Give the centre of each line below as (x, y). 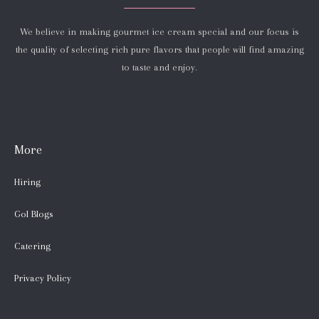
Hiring (27, 182)
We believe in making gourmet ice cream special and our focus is (159, 31)
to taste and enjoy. (159, 67)
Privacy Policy (43, 278)
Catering (32, 246)
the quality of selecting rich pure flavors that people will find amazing (159, 49)
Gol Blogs (34, 214)
